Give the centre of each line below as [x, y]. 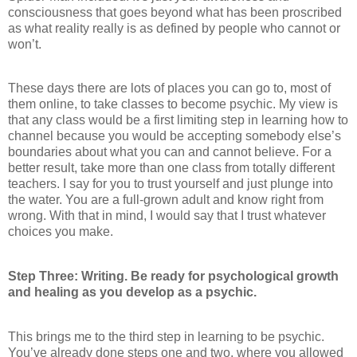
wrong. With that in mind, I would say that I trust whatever [167, 216]
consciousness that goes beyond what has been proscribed [175, 12]
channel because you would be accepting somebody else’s [175, 136]
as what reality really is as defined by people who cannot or [174, 28]
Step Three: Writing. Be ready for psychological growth [173, 277]
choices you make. [61, 232]
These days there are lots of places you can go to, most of [169, 88]
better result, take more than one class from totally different [171, 168]
